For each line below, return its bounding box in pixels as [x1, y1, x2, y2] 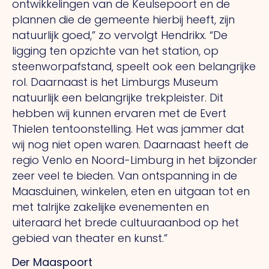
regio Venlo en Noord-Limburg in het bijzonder [12, 153, 257, 168]
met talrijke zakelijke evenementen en [12, 199, 209, 215]
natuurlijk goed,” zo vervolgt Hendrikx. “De [12, 28, 228, 43]
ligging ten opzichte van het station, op [12, 43, 219, 59]
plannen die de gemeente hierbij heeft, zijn [12, 12, 235, 28]
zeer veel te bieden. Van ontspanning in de [12, 168, 237, 184]
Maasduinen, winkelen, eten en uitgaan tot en [12, 184, 250, 199]
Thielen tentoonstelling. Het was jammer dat [12, 121, 244, 137]
